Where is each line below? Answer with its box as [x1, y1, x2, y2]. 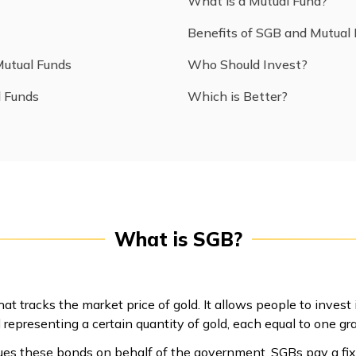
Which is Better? [188, 88, 288, 105]
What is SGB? [114, 227, 242, 252]
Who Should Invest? [188, 56, 308, 73]
